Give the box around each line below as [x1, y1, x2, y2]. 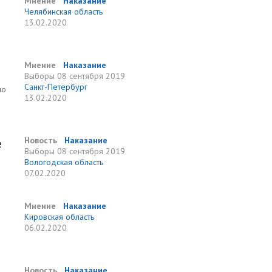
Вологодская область [24, 157, 104, 168]
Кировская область [24, 211, 95, 222]
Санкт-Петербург [24, 81, 88, 92]
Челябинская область [24, 6, 103, 17]
